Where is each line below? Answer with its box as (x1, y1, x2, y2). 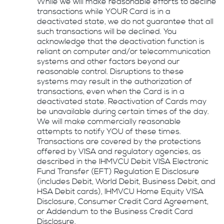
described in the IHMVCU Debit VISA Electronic (37, 156, 209, 167)
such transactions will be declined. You (37, 26, 177, 37)
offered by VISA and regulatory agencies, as (37, 146, 201, 157)
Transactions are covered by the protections (37, 136, 201, 147)
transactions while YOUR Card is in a (37, 6, 171, 17)
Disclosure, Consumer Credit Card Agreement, (37, 196, 209, 207)
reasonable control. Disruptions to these (37, 66, 184, 77)
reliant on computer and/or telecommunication (37, 46, 211, 57)
